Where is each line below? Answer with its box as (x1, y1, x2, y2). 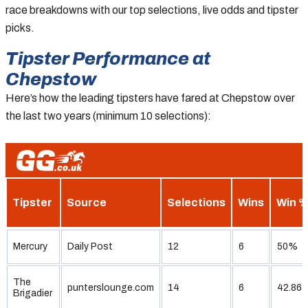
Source (67, 196, 107, 208)
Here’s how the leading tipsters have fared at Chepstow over (5, 91, 295, 104)
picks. (5, 21, 34, 34)
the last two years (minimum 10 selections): (5, 109, 211, 122)
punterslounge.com (67, 282, 154, 293)
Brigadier (13, 287, 52, 298)
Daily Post (67, 241, 113, 252)
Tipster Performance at (5, 48, 210, 68)
